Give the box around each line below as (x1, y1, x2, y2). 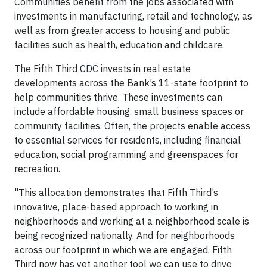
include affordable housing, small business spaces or (14, 105, 244, 117)
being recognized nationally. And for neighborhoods (14, 229, 235, 241)
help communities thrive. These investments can (14, 91, 222, 103)
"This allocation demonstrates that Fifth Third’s (14, 187, 218, 198)
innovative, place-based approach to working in (14, 201, 218, 213)
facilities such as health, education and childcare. (14, 39, 224, 51)
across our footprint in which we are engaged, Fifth (14, 244, 232, 256)
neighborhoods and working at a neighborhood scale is (14, 215, 249, 227)
